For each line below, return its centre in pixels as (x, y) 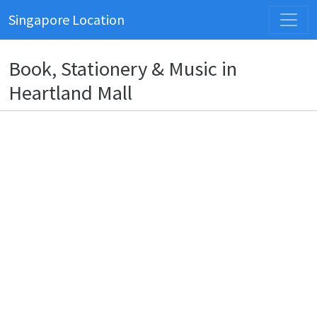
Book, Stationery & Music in (123, 69)
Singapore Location (67, 19)
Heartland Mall (70, 93)
